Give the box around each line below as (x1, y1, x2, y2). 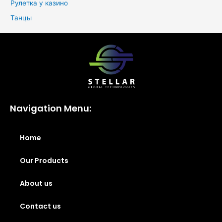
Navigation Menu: (10, 102, 91, 114)
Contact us (20, 201, 61, 211)
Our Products (20, 156, 68, 166)
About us (20, 178, 53, 188)
